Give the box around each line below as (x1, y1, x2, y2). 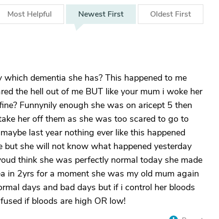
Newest (78, 9, 108, 20)
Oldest (150, 9, 175, 20)
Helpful (27, 9, 52, 20)
